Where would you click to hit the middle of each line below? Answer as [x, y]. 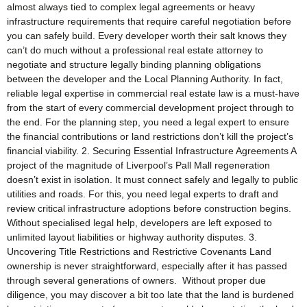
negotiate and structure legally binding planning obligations [134, 64]
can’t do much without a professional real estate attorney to [135, 50]
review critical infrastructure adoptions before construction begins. [149, 208]
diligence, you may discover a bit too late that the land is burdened [150, 294]
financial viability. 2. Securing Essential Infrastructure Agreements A [151, 150]
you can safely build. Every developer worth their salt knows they [147, 35]
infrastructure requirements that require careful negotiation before [149, 21]
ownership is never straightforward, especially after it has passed [147, 266]
